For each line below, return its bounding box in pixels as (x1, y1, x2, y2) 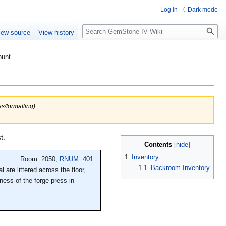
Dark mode (188, 6, 218, 13)
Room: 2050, (20, 155, 60, 163)
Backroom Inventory (150, 164, 210, 172)
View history (38, 29, 75, 37)
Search (82, 24, 116, 35)
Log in (160, 6, 178, 13)
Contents (144, 141, 172, 149)
